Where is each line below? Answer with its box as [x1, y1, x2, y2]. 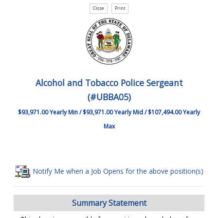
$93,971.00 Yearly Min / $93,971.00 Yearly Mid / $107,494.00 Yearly [18, 108, 200, 116]
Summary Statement [72, 198, 146, 209]
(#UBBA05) [87, 91, 131, 103]
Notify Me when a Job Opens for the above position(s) [30, 166, 203, 176]
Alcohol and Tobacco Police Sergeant [35, 76, 183, 89]
